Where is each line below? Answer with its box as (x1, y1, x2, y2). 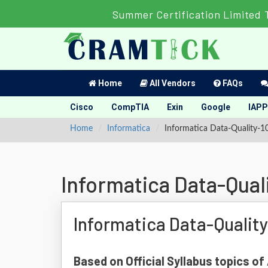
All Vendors (148, 78, 196, 88)
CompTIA (111, 102, 149, 112)
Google (201, 102, 230, 112)
